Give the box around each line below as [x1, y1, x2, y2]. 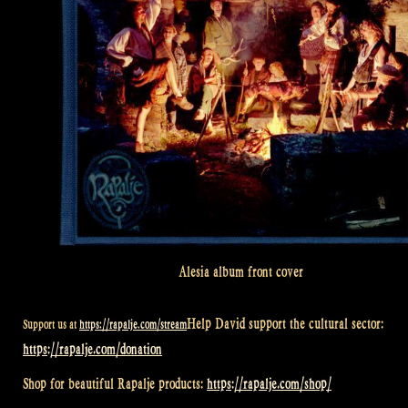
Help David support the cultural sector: [187, 315, 383, 333]
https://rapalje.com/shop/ [207, 374, 331, 393]
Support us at [23, 317, 79, 332]
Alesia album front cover [178, 263, 303, 281]
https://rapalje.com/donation [23, 341, 162, 359]
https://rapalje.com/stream [79, 317, 187, 332]
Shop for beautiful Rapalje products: [23, 374, 207, 393]
